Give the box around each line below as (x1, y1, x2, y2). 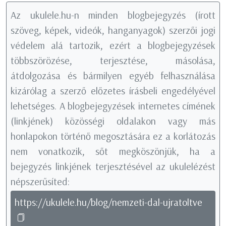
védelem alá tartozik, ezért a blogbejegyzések (11, 39, 215, 52)
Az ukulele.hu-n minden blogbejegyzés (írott (11, 9, 215, 22)
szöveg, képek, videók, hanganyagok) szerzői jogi (11, 24, 215, 37)
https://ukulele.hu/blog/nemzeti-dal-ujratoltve (15, 196, 202, 209)
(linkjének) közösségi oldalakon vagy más (11, 115, 215, 128)
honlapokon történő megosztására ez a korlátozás (11, 130, 215, 143)
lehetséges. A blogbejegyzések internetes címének (11, 99, 215, 112)
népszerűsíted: (11, 175, 70, 188)
